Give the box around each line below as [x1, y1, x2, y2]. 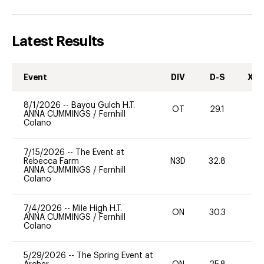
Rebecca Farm [24, 157, 79, 166]
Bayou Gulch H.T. [71, 101, 135, 110]
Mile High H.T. [72, 204, 122, 213]
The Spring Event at [77, 251, 153, 260]
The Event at [75, 148, 124, 157]
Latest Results [12, 34, 104, 48]
